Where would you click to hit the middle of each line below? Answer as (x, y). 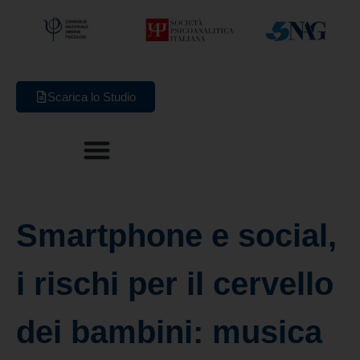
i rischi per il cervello (175, 283)
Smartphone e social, (176, 235)
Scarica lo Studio (92, 97)
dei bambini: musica (169, 331)
